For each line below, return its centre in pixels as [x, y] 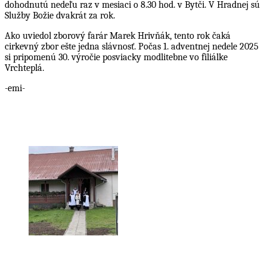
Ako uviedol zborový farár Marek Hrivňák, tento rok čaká [118, 35]
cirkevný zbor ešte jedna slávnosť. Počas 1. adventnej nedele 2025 [132, 46]
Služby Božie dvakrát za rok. [60, 15]
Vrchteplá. [24, 68]
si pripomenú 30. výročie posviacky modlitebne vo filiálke [116, 57]
